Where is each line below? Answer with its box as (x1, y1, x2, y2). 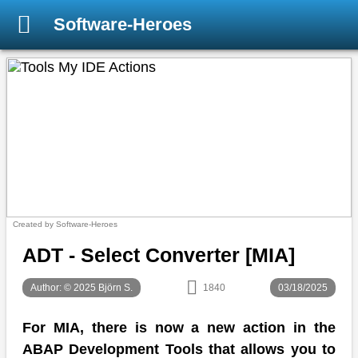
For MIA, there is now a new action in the (22, 320, 336, 336)
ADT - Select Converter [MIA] (22, 244, 295, 267)
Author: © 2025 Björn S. (30, 282, 133, 294)
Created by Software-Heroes (13, 220, 117, 229)
